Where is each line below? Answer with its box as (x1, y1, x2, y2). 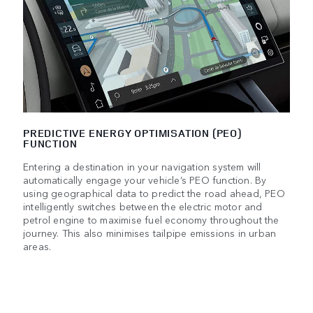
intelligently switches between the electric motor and (23, 198, 263, 213)
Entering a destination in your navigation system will (23, 159, 261, 173)
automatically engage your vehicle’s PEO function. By (23, 172, 267, 187)
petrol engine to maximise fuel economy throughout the (23, 212, 279, 226)
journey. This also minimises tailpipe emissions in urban (23, 225, 277, 240)
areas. (23, 238, 52, 253)
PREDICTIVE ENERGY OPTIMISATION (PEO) (23, 125, 242, 140)
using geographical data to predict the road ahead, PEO (23, 185, 285, 200)
